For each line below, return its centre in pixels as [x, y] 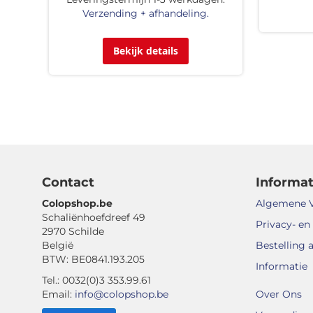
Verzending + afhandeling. [145, 13]
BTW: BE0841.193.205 [93, 259]
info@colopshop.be [122, 294]
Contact [68, 182]
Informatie [282, 266]
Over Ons [279, 294]
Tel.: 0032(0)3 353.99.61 [96, 280]
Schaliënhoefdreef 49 [94, 217]
